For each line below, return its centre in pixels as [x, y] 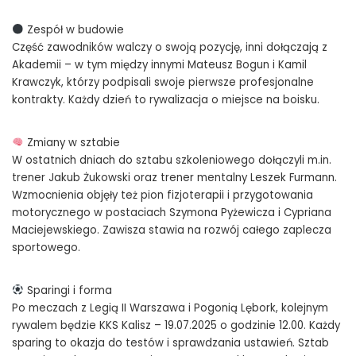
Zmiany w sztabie [72, 142]
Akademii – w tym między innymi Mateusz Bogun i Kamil [159, 64]
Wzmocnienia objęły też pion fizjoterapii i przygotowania [163, 195]
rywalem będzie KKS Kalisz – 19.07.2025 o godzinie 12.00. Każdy [176, 325]
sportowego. [46, 247]
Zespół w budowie [74, 29]
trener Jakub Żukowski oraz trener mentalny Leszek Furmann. [174, 177]
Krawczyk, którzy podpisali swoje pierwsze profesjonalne [163, 82]
